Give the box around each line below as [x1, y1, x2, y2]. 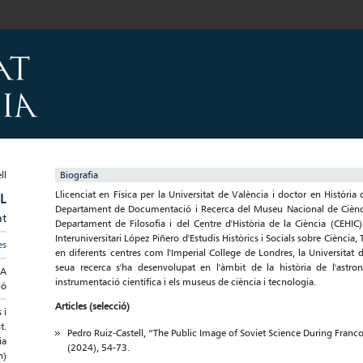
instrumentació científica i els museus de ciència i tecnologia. [55, 275, 316, 288]
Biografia [60, 169, 98, 181]
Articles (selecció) [55, 300, 130, 312]
